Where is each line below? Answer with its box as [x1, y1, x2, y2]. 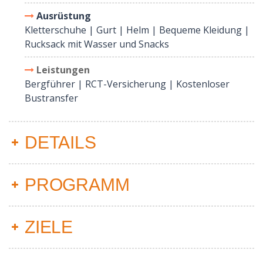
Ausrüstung [36, 9, 91, 22]
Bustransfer [25, 91, 78, 104]
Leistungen [36, 63, 90, 76]
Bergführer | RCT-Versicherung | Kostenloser [25, 77, 230, 90]
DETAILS [25, 132, 96, 152]
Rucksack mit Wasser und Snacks [25, 37, 169, 50]
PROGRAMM [25, 174, 130, 194]
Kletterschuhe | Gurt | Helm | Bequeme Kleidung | [25, 23, 249, 36]
